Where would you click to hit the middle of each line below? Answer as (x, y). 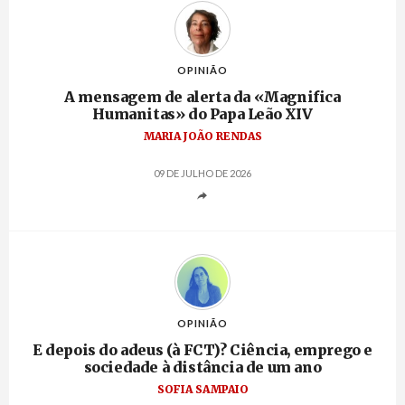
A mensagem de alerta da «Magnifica (202, 97)
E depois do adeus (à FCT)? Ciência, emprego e (203, 350)
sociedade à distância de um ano (202, 367)
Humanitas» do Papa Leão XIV (202, 114)
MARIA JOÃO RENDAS (202, 137)
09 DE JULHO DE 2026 (202, 174)
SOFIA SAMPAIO (202, 390)
